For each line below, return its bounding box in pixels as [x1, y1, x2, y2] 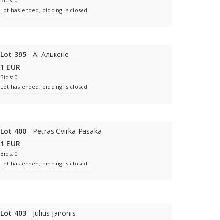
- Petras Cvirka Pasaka [26, 126, 102, 136]
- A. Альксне [26, 50, 69, 59]
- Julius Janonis [26, 208, 76, 218]
